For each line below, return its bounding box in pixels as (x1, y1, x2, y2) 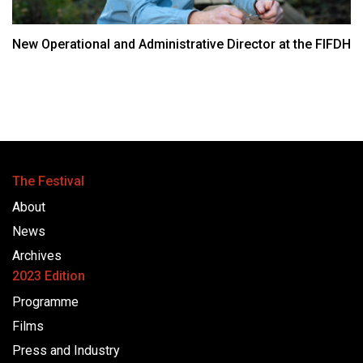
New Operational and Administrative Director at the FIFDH (12, 36, 351, 53)
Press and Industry (12, 343, 120, 359)
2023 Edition (12, 268, 85, 284)
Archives (12, 248, 62, 264)
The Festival (12, 173, 84, 190)
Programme (12, 294, 79, 310)
